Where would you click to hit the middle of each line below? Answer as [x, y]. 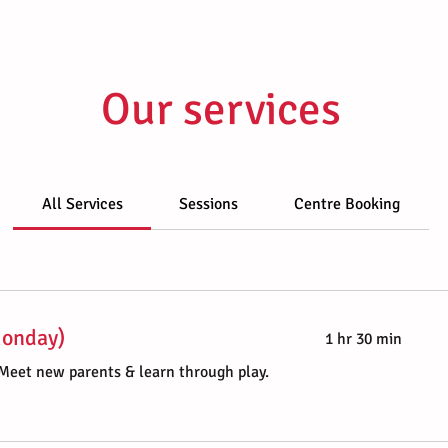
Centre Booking [347, 204]
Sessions [208, 204]
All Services [82, 204]
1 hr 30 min [364, 339]
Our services [221, 109]
